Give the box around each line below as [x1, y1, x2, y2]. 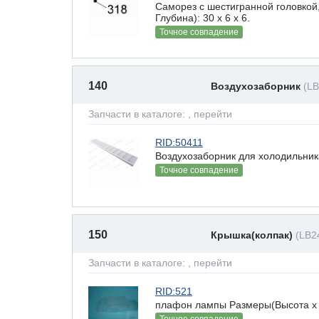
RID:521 [155, 286, 192, 297]
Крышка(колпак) [211, 229, 296, 241]
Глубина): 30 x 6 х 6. [155, 11, 250, 23]
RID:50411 [155, 137, 203, 148]
